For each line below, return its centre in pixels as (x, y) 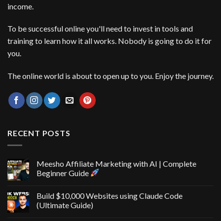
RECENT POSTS (39, 133)
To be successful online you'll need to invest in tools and (100, 29)
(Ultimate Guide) (65, 205)
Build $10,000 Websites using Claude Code (110, 195)
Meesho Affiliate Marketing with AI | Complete (116, 163)
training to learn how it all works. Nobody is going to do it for (110, 41)
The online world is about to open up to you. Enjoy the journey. (110, 76)
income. (20, 6)
